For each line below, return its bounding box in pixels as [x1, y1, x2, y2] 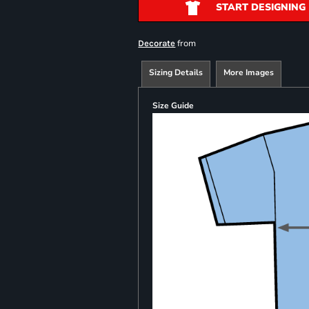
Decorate [138, 38, 176, 48]
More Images [223, 67, 275, 78]
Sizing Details [149, 67, 203, 78]
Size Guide [152, 100, 195, 111]
